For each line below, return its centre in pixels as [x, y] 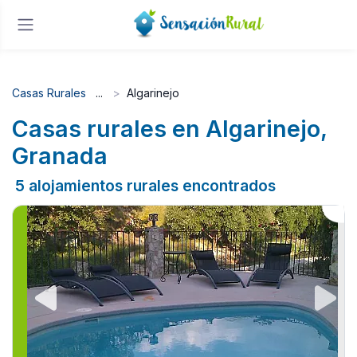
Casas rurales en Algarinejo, [169, 128]
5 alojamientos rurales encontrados [145, 185]
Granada [60, 155]
